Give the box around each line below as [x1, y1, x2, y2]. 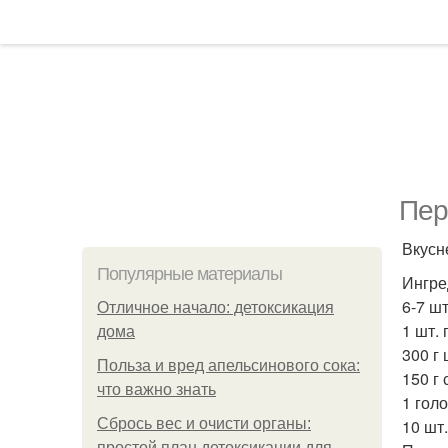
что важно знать [97, 381, 216, 398]
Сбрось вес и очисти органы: [97, 415, 311, 432]
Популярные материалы [97, 264, 282, 284]
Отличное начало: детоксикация [97, 299, 334, 316]
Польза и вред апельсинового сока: [97, 357, 360, 374]
